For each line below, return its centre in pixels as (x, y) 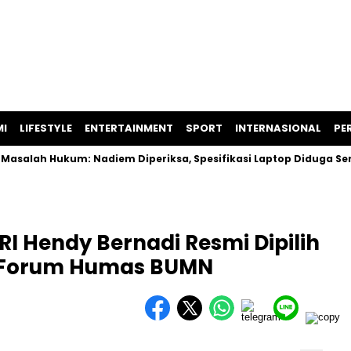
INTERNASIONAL (278, 128)
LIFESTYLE (46, 128)
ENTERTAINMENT (129, 128)
